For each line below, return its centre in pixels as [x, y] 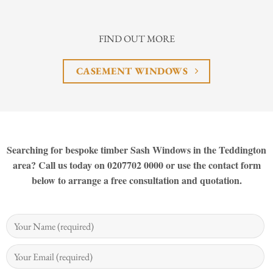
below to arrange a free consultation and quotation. [136, 180]
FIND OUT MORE [136, 39]
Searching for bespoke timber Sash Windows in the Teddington [136, 150]
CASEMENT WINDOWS [132, 71]
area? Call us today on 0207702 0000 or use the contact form [136, 165]
